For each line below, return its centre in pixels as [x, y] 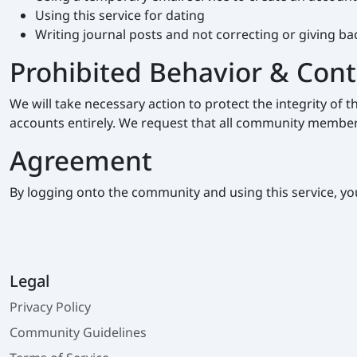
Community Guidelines [78, 333]
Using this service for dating [120, 16]
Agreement [81, 161]
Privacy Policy [50, 307]
